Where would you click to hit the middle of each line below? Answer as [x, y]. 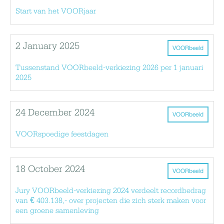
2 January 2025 [47, 46]
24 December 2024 [55, 113]
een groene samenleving [57, 211]
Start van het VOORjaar [56, 11]
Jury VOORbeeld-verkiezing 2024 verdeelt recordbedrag [111, 191]
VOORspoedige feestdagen [62, 134]
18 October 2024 [50, 169]
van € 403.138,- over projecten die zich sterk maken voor [111, 201]
